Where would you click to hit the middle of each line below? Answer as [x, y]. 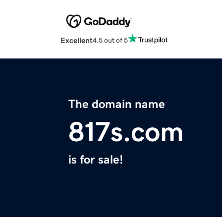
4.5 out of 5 [110, 40]
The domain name [117, 104]
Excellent [77, 40]
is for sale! [96, 160]
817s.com [126, 132]
